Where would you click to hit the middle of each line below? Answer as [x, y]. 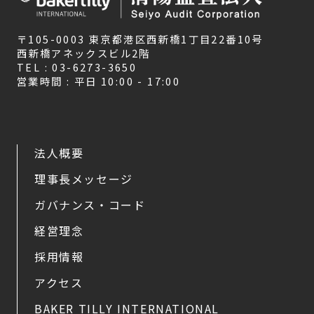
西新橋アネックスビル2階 [84, 53]
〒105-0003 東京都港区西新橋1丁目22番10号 [140, 39]
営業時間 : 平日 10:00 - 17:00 [99, 81]
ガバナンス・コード [90, 205]
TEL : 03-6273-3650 [77, 67]
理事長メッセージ [84, 179]
